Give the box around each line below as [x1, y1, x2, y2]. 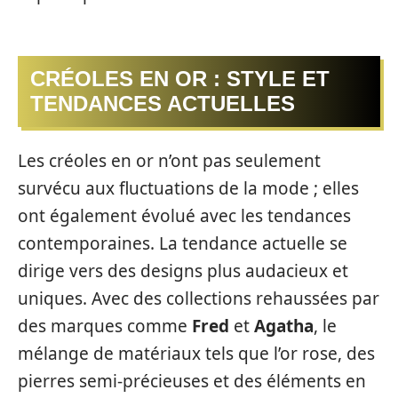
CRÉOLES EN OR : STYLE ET [30, 67, 330, 92]
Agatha [254, 314, 314, 338]
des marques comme [18, 314, 192, 338]
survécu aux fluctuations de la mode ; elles [18, 176, 359, 200]
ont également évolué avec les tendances [18, 203, 351, 227]
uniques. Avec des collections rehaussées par [18, 286, 379, 310]
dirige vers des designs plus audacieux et [18, 259, 348, 283]
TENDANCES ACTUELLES [30, 92, 295, 116]
